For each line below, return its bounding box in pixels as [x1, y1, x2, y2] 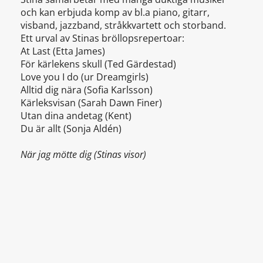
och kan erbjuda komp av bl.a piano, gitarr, [21, 6, 210, 19]
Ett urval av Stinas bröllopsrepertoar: [21, 32, 184, 45]
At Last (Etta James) [21, 45, 105, 58]
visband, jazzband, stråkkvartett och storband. [21, 19, 226, 32]
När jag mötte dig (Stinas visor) [21, 148, 146, 161]
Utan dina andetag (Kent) [21, 109, 131, 123]
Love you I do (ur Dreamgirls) [21, 70, 149, 84]
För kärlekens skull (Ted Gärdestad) [21, 58, 176, 71]
